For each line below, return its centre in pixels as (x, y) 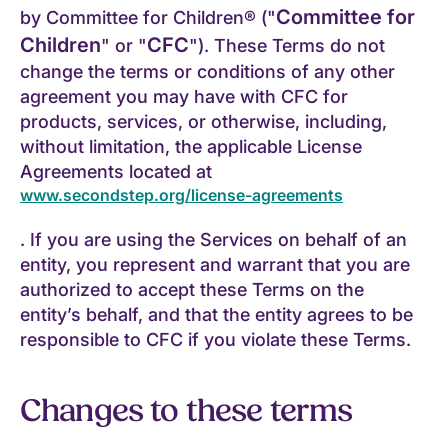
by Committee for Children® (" (148, 17)
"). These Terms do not (287, 45)
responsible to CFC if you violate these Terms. (215, 339)
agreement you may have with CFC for (184, 96)
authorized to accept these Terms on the (192, 289)
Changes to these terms (186, 410)
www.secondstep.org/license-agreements (181, 194)
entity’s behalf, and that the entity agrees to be (216, 314)
